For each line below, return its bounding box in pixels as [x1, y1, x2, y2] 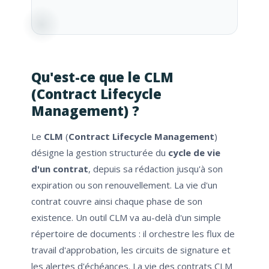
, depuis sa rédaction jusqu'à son [88, 163, 223, 175]
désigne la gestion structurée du [31, 147, 168, 159]
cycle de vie [168, 147, 220, 159]
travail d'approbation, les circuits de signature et [31, 244, 231, 256]
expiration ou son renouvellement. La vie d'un [31, 179, 217, 192]
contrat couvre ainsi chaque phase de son [31, 195, 202, 208]
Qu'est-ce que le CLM [31, 68, 174, 86]
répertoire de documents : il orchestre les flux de [31, 228, 235, 240]
